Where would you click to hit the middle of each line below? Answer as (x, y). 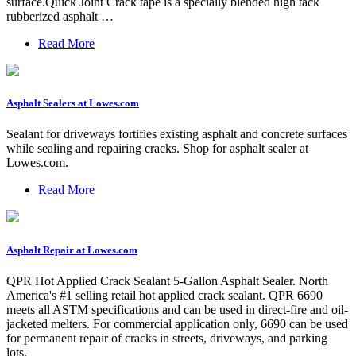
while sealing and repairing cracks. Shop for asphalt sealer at (157, 149)
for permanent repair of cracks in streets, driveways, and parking (167, 338)
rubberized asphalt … (60, 17)
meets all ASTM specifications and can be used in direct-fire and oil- (177, 309)
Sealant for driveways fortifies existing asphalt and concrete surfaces (177, 134)
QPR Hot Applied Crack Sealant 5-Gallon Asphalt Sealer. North (167, 281)
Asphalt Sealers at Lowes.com (73, 103)
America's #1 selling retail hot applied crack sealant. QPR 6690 (164, 295)
